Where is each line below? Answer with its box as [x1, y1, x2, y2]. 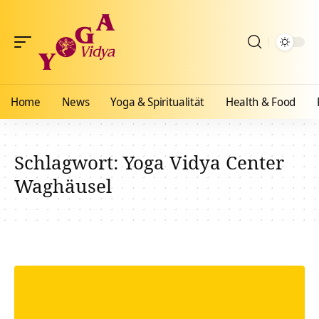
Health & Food [226, 94, 296, 110]
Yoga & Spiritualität [110, 94, 205, 110]
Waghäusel [14, 173, 112, 199]
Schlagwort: [14, 150, 123, 175]
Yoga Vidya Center [123, 150, 284, 175]
